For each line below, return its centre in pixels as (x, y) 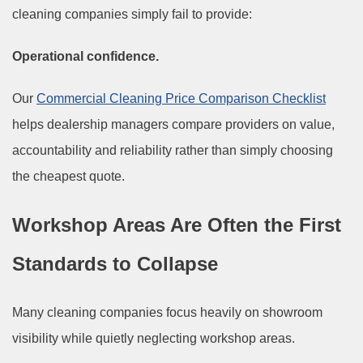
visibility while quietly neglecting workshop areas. (154, 338)
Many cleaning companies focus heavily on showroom (167, 312)
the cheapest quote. (68, 176)
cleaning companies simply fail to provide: (132, 14)
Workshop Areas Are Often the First (177, 224)
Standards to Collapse (115, 263)
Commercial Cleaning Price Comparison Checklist (181, 98)
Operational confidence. (85, 56)
